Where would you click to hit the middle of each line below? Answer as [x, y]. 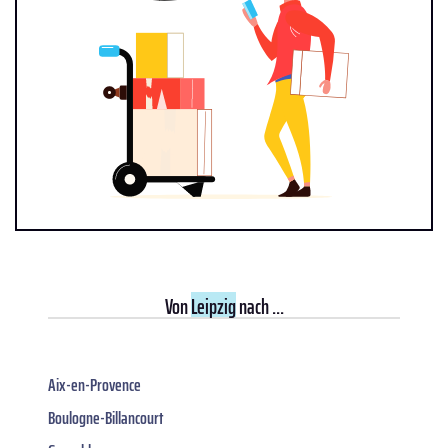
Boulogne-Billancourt [105, 418]
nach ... [259, 307]
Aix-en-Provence [94, 385]
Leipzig [213, 307]
